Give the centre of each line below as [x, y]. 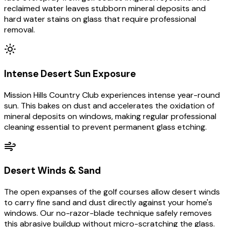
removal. [20, 30]
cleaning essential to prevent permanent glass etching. [105, 127]
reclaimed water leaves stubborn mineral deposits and [105, 9]
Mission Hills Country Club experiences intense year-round [112, 95]
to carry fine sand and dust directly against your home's [108, 203]
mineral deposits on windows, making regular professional [110, 116]
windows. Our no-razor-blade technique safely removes [108, 213]
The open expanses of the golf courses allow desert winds [112, 192]
